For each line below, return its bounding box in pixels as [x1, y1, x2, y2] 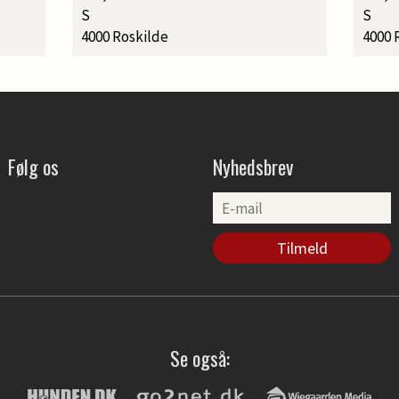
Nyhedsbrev [213, 152, 293, 182]
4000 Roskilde [80, 27, 168, 47]
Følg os [8, 152, 59, 182]
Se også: [169, 344, 230, 373]
